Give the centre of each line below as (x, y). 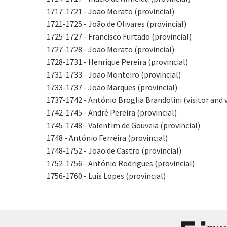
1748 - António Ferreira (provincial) (107, 138)
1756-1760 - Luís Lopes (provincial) (106, 176)
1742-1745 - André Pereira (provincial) (112, 112)
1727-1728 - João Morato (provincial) (110, 49)
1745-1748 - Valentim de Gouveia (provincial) (123, 125)
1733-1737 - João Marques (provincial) (112, 87)
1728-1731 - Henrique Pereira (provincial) (117, 62)
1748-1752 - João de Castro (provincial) (114, 150)
